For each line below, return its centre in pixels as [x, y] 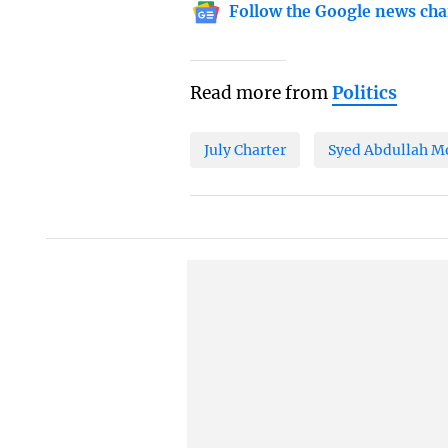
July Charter [245, 149]
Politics [365, 93]
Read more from [261, 93]
